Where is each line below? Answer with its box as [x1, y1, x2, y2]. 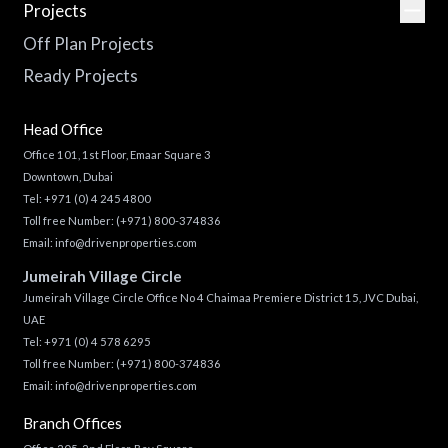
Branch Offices [22, 414, 122, 432]
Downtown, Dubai [22, 169, 113, 183]
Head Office [22, 120, 103, 138]
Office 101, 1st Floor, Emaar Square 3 [22, 147, 211, 161]
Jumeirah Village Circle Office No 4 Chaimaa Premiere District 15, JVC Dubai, [22, 291, 418, 304]
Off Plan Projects [22, 32, 154, 54]
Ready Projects [22, 65, 138, 86]
